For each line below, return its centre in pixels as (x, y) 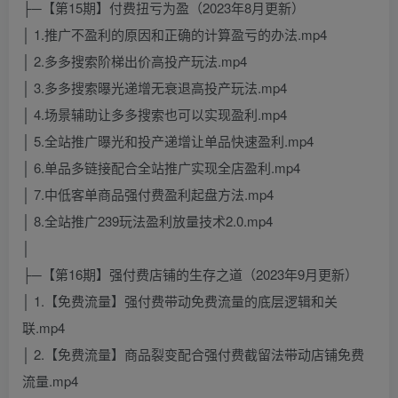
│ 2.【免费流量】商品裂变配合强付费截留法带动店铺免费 (193, 354)
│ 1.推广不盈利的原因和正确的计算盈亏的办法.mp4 (175, 35)
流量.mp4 (50, 381)
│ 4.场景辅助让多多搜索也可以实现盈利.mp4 (155, 115)
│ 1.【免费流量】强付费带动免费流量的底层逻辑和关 (180, 301)
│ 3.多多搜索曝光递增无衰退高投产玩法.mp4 (155, 88)
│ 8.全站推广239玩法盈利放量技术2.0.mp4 (147, 221)
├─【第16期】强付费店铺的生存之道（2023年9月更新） (190, 275)
